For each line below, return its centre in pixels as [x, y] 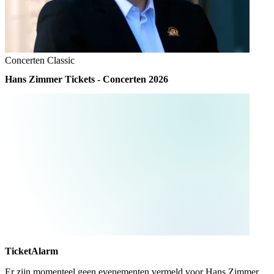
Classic [61, 61]
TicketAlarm [31, 251]
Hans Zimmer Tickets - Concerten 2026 [87, 80]
